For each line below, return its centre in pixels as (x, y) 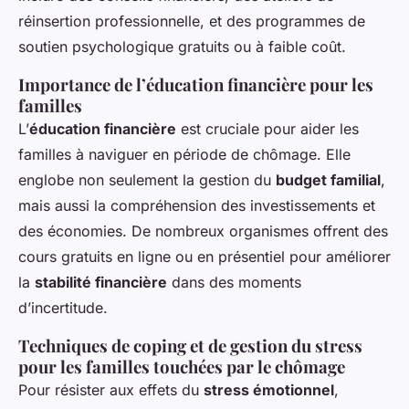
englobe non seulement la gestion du (147, 179)
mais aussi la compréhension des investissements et (197, 205)
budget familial (328, 179)
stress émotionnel (269, 389)
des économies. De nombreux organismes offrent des (203, 231)
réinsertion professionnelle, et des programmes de (192, 21)
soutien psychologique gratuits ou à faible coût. (182, 46)
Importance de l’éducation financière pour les (196, 84)
